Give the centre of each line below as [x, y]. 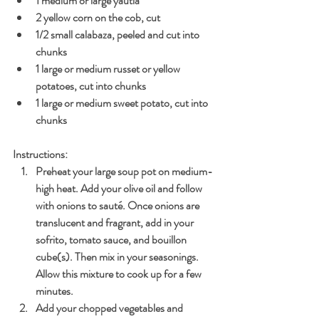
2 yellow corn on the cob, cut [98, 18]
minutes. [54, 291]
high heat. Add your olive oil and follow [120, 189]
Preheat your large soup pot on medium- [124, 172]
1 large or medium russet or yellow [109, 69]
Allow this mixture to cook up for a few [120, 274]
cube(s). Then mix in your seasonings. [118, 257]
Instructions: [40, 155]
